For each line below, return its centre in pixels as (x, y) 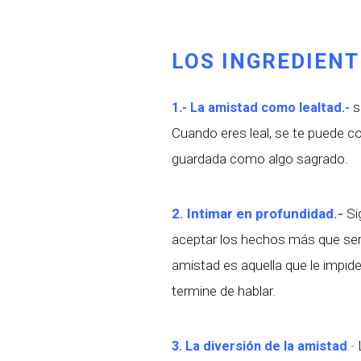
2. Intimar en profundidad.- (257, 213)
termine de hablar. (223, 290)
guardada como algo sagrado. (259, 158)
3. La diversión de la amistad (259, 346)
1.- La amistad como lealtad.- (260, 107)
